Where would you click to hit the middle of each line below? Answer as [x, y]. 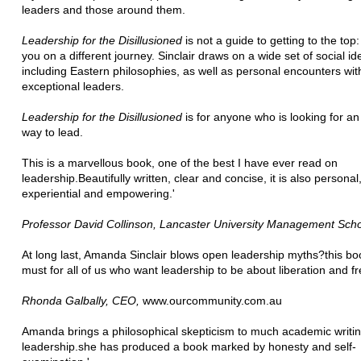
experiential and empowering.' [98, 193]
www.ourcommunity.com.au [211, 300]
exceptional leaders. [73, 86]
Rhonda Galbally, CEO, [81, 300]
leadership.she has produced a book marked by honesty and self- [189, 346]
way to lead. [52, 132]
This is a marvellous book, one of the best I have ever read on [180, 162]
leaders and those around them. [104, 9]
